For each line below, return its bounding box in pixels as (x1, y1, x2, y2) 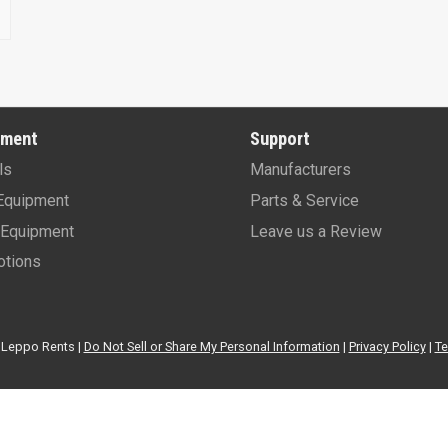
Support (249, 127, 310, 149)
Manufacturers (249, 160, 351, 180)
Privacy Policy (348, 338, 426, 354)
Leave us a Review (249, 221, 382, 241)
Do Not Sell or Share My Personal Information (83, 338, 340, 354)
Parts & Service (249, 190, 359, 210)
